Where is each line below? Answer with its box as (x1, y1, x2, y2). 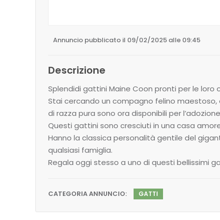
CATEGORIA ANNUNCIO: (48, 189, 127, 198)
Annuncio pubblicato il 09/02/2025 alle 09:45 (53, 35, 200, 45)
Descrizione (48, 63, 106, 77)
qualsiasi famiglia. (48, 145, 112, 155)
